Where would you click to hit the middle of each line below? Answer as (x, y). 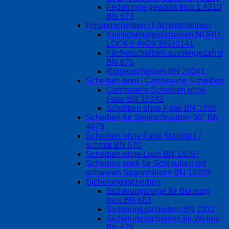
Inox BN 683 (129, 200)
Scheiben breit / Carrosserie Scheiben (155, 80)
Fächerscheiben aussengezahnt (165, 53)
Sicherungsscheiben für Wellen (163, 218)
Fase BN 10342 (135, 99)
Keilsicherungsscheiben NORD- (165, 34)
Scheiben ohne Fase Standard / (143, 135)
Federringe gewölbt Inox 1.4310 (164, 7)
